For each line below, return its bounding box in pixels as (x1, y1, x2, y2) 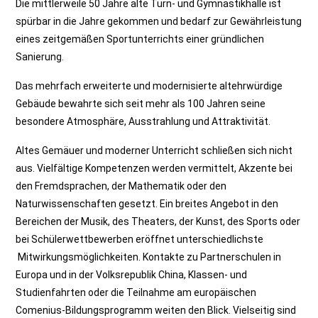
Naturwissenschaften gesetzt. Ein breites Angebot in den (16, 198, 279, 209)
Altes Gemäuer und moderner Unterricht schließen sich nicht (16, 145, 293, 156)
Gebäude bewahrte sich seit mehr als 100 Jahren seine (16, 98, 266, 109)
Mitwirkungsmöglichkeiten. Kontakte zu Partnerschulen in (16, 251, 282, 263)
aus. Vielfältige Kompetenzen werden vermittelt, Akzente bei (16, 163, 293, 174)
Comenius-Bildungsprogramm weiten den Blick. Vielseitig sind (16, 305, 297, 316)
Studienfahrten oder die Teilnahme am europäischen (16, 287, 257, 298)
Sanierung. (16, 51, 65, 62)
